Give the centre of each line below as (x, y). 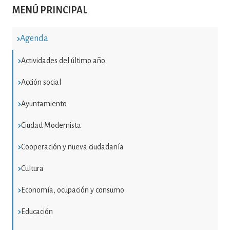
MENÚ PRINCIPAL (50, 11)
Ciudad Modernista (51, 126)
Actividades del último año (63, 61)
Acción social (41, 82)
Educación (37, 212)
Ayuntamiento (44, 104)
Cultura (32, 169)
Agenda (34, 39)
